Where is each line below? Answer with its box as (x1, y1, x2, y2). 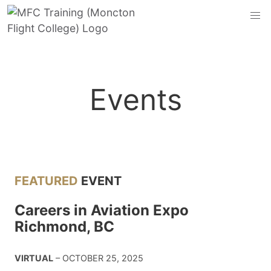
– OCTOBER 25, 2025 (53, 253, 143, 263)
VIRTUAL (15, 253, 53, 263)
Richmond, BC (15, 218, 114, 235)
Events (89, 82, 182, 117)
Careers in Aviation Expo (15, 201, 189, 219)
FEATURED (15, 174, 81, 188)
